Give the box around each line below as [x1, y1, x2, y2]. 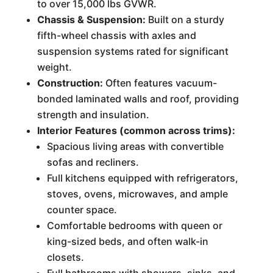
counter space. [46, 204, 117, 216]
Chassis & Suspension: [37, 13, 146, 26]
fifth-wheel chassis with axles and [37, 29, 196, 41]
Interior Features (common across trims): [37, 124, 235, 136]
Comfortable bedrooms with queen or [46, 219, 222, 232]
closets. [46, 251, 84, 263]
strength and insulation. [37, 108, 149, 121]
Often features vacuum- [102, 77, 217, 89]
